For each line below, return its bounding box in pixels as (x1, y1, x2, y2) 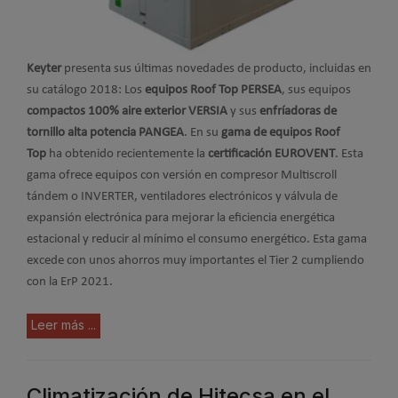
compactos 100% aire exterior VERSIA (27, 105, 230, 119)
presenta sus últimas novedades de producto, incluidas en (61, 62, 371, 76)
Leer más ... (31, 316, 96, 332)
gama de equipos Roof (221, 126, 340, 140)
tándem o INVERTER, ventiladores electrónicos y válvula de (27, 190, 338, 204)
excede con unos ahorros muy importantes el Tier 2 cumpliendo (27, 254, 364, 268)
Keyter (27, 62, 61, 76)
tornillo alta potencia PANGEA (27, 126, 184, 140)
